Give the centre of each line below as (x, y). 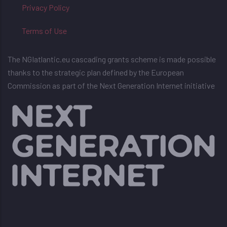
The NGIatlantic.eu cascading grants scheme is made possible (112, 59)
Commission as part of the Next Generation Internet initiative (111, 85)
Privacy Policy (46, 7)
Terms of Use (44, 30)
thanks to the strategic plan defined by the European (96, 72)
